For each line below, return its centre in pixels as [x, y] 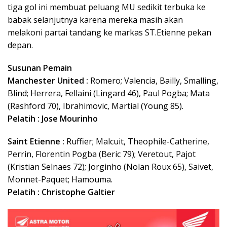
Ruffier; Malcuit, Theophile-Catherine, [137, 141]
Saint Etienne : [36, 141]
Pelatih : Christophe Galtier [61, 192]
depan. [20, 45]
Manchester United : [48, 80]
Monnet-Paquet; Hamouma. [60, 179]
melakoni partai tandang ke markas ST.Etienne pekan [109, 32]
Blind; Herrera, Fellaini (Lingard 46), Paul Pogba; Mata [109, 93]
